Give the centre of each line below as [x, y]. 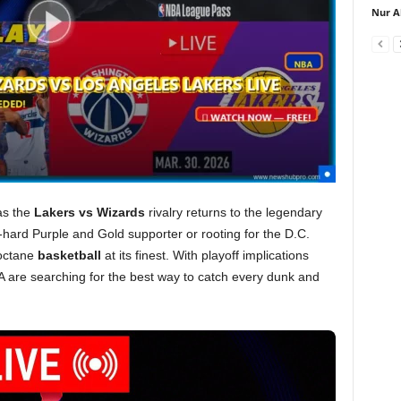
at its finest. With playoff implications [205, 255]
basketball [69, 255]
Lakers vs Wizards [89, 212]
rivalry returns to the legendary [233, 212]
